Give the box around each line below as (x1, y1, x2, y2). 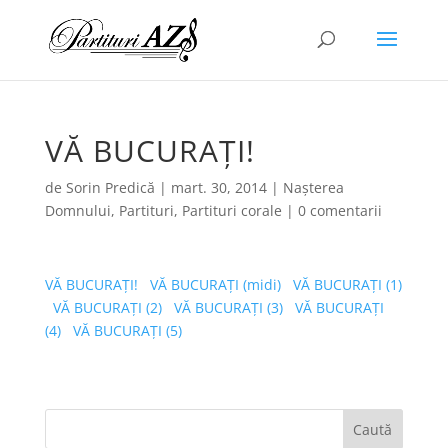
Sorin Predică (65, 178, 155, 197)
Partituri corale (181, 201, 282, 220)
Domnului (44, 201, 111, 220)
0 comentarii (297, 201, 382, 220)
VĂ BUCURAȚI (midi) (149, 275, 281, 294)
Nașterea (282, 178, 344, 197)
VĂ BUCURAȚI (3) (173, 298, 283, 317)
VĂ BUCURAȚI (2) (52, 298, 162, 317)
